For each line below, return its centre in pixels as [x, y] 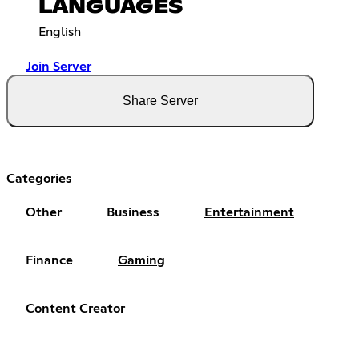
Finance [49, 261]
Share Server [160, 101]
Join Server [58, 67]
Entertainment [249, 213]
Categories [39, 179]
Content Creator [75, 309]
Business [133, 213]
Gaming [141, 261]
